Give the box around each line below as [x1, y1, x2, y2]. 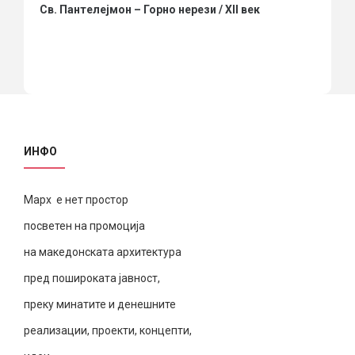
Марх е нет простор [24, 193, 128, 207]
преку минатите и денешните [24, 298, 176, 311]
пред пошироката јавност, [24, 272, 160, 285]
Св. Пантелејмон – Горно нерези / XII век [40, 3, 260, 17]
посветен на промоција [24, 219, 145, 233]
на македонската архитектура [24, 246, 181, 259]
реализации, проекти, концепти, [24, 324, 192, 338]
